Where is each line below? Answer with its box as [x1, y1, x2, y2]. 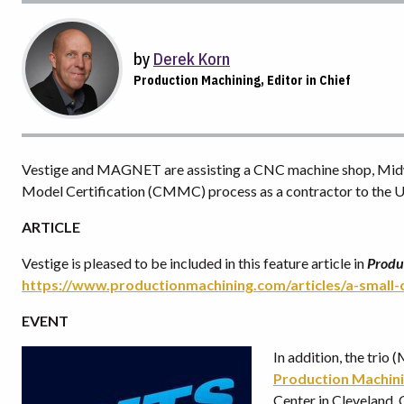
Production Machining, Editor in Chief [133, 72, 351, 88]
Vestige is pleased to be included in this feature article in [22, 254, 367, 271]
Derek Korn [153, 49, 230, 69]
